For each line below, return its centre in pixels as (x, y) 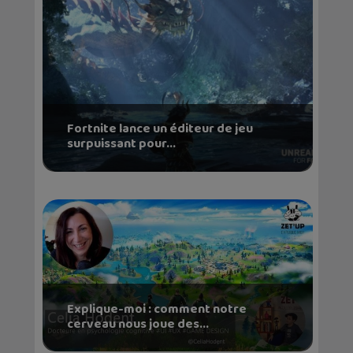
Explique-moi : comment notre (156, 309)
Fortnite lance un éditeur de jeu (160, 129)
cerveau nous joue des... (137, 324)
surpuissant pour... (121, 144)
